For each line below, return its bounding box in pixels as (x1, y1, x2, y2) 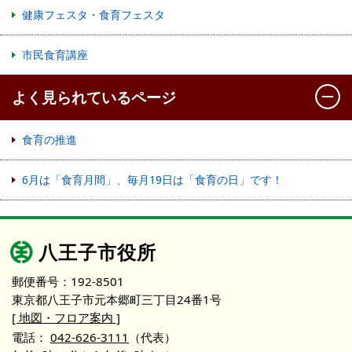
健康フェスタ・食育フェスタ (22, 6, 165, 22)
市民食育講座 (22, 46, 88, 62)
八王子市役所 (38, 238, 156, 265)
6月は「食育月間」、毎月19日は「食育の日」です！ (22, 171, 283, 187)
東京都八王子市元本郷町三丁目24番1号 (12, 291, 222, 307)
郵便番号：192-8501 (12, 273, 124, 289)
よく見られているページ (12, 86, 176, 108)
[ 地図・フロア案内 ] (12, 309, 120, 325)
